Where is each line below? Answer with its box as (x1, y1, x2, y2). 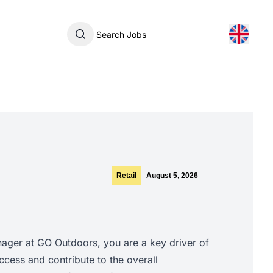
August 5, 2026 (146, 171, 199, 180)
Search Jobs (66, 23, 124, 35)
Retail (116, 171, 137, 180)
